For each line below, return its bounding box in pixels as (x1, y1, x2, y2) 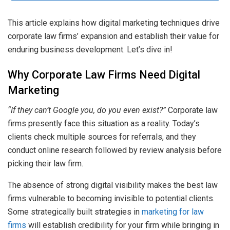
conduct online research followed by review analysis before (8, 145, 222, 155)
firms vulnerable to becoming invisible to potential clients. (8, 194, 215, 203)
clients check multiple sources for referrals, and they (8, 132, 196, 142)
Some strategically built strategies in (8, 207, 142, 217)
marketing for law (142, 207, 204, 217)
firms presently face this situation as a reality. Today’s (8, 119, 200, 128)
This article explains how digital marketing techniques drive (8, 17, 220, 28)
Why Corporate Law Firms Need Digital (8, 68, 200, 82)
